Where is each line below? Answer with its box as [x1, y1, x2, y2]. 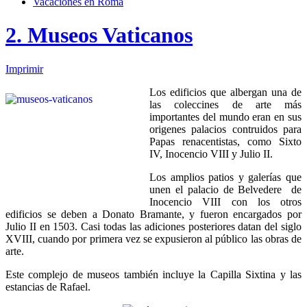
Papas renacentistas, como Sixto [149, 135, 302, 147]
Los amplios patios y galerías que [149, 171, 302, 183]
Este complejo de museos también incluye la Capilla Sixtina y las [5, 268, 302, 280]
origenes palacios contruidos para [149, 123, 302, 135]
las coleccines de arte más [149, 98, 302, 110]
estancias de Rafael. [5, 280, 90, 293]
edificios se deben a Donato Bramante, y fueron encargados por [5, 208, 302, 220]
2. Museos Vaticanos [5, 23, 193, 48]
